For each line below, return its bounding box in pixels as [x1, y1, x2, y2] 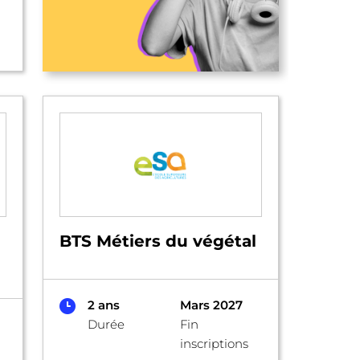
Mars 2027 [179, 297, 243, 313]
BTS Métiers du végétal [59, 231, 256, 251]
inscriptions [179, 336, 248, 351]
